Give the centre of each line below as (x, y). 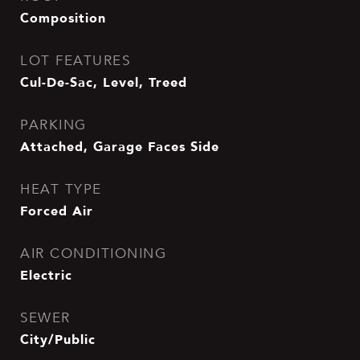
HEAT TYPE (61, 189)
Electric (46, 275)
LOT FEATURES (75, 61)
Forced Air (57, 211)
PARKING (53, 125)
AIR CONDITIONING (93, 254)
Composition (63, 18)
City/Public (58, 339)
